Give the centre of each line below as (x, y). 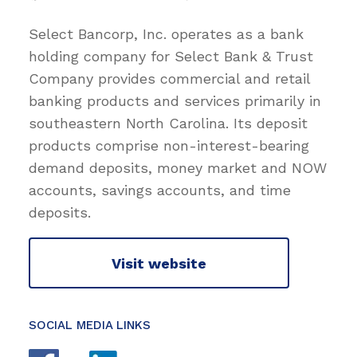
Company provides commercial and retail (169, 79)
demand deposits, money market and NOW (178, 168)
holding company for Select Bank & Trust (171, 57)
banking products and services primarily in (175, 101)
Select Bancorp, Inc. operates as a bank (166, 34)
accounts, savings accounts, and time (160, 190)
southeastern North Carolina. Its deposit (168, 124)
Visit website (159, 263)
